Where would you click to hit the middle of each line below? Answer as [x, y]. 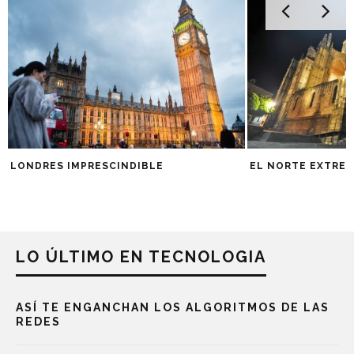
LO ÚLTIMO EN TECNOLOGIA [141, 257]
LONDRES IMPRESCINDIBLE [87, 166]
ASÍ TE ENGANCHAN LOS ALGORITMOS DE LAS [173, 308]
